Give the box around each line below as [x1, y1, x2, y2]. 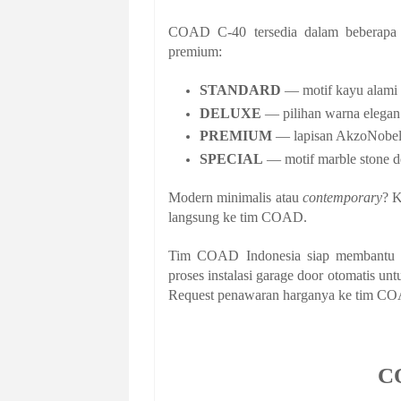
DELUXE [200, 105, 261, 121]
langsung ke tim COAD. [168, 209, 307, 225]
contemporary [302, 189, 382, 205]
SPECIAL [200, 150, 263, 166]
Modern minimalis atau [168, 189, 303, 205]
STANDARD [200, 82, 281, 98]
